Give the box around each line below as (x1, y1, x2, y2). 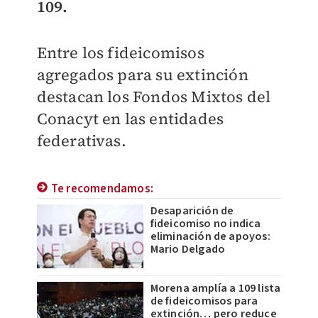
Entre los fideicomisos (36, 42, 204, 64)
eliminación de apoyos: (150, 229, 270, 245)
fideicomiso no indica (150, 216, 261, 232)
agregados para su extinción (36, 64, 248, 86)
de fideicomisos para (150, 293, 258, 309)
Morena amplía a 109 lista (150, 280, 281, 297)
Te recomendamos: (50, 180, 153, 198)
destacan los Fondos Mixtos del (36, 86, 271, 108)
